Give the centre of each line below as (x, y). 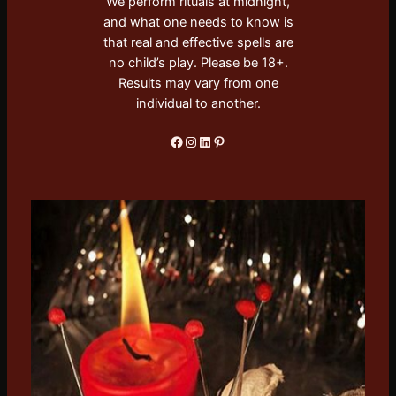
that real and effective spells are (198, 42)
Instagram (189, 141)
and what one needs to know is (198, 22)
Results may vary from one (198, 83)
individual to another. (198, 103)
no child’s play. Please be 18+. (198, 62)
